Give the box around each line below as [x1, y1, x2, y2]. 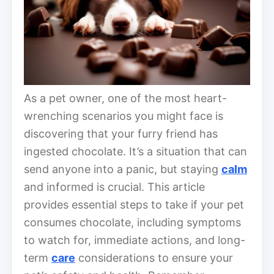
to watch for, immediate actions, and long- [24, 233, 245, 246]
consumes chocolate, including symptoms [24, 215, 241, 229]
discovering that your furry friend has [24, 127, 218, 140]
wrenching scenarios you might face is [24, 109, 223, 122]
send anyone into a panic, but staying [24, 162, 221, 176]
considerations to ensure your [75, 251, 233, 264]
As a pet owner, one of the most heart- [24, 91, 227, 105]
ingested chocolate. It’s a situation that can [24, 144, 247, 158]
